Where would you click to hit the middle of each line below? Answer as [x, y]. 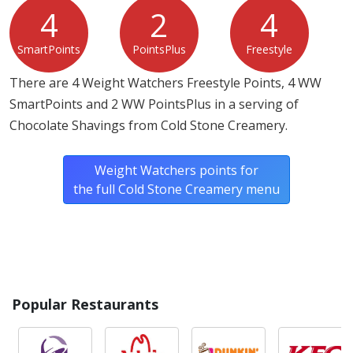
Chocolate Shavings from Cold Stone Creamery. [149, 126]
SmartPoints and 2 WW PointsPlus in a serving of [154, 104]
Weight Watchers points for [176, 171]
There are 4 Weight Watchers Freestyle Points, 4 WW [165, 83]
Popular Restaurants [85, 305]
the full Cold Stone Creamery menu [176, 190]
